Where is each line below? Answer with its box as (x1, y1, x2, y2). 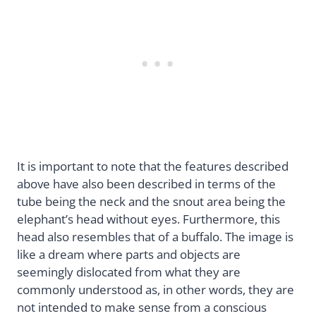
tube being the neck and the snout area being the (17, 193, 286, 209)
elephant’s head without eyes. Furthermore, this (17, 210, 280, 227)
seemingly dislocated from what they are (17, 263, 241, 280)
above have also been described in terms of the (17, 175, 276, 192)
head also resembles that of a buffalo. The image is (17, 228, 293, 245)
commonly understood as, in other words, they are (17, 281, 294, 298)
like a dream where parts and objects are (17, 245, 241, 262)
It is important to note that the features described (17, 157, 288, 174)
